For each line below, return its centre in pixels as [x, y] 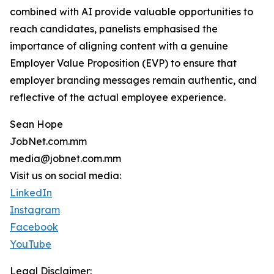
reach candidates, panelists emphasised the [114, 29]
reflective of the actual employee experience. [118, 97]
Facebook [34, 227]
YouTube [31, 244]
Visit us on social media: [65, 176]
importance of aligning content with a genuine [119, 46]
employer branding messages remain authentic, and [133, 80]
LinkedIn [31, 193]
